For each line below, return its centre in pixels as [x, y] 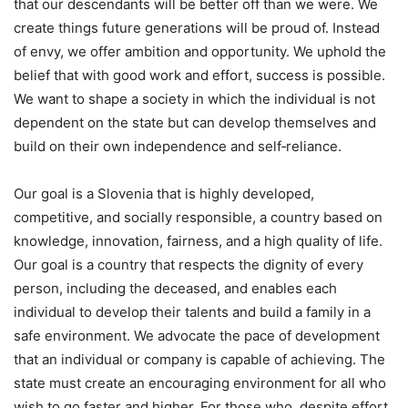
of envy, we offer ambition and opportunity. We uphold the [200, 51]
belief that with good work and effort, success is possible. [199, 75]
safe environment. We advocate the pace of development [197, 335]
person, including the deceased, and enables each [175, 288]
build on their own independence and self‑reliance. [178, 146]
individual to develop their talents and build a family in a [192, 311]
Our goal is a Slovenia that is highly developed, [164, 193]
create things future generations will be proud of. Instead [197, 27]
